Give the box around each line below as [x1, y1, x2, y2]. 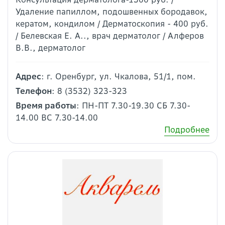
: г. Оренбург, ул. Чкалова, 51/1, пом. [41, 71, 196, 82]
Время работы [16, 100, 76, 111]
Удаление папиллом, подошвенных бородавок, [16, 7, 207, 17]
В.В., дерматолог [16, 43, 85, 53]
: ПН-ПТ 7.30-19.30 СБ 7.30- [76, 100, 190, 111]
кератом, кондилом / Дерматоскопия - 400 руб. [16, 19, 208, 29]
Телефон [16, 86, 52, 96]
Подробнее [164, 125, 209, 135]
